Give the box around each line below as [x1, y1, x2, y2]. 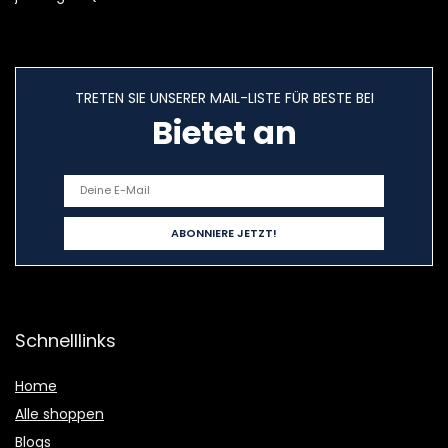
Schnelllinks [15, 327, 116, 353]
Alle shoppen [15, 403, 104, 424]
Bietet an [151, 109, 297, 155]
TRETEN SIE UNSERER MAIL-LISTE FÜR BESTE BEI [74, 87, 374, 108]
